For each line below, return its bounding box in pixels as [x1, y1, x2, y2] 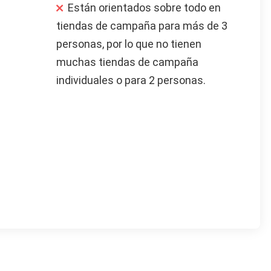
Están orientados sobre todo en [68, 1, 221, 15]
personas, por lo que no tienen [56, 38, 202, 51]
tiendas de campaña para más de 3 [56, 19, 228, 33]
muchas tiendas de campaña [56, 56, 199, 69]
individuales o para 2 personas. [56, 74, 206, 87]
